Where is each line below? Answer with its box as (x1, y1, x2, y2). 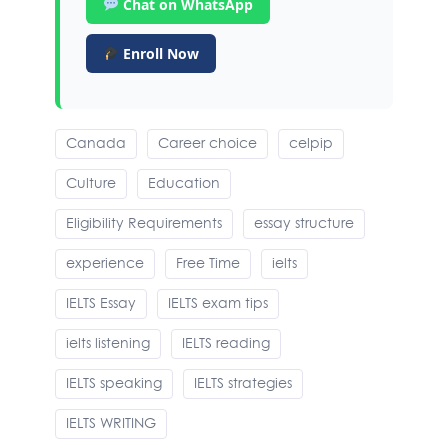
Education (148, 173, 220, 193)
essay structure (254, 213, 354, 233)
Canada (66, 133, 126, 153)
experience (66, 253, 144, 273)
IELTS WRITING (66, 413, 156, 433)
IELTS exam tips (168, 293, 268, 313)
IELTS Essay (66, 293, 136, 313)
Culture (66, 173, 116, 193)
